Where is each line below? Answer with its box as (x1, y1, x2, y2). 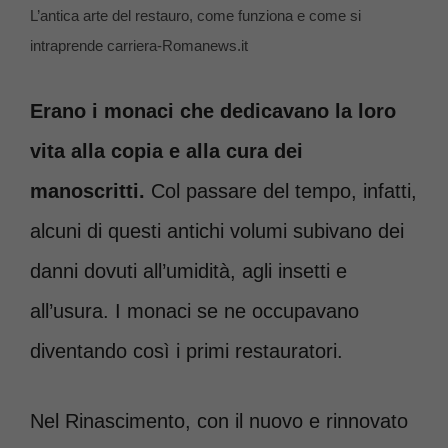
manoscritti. (30, 179, 145, 202)
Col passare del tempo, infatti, (145, 179, 417, 202)
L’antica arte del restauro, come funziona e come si (30, 6, 361, 24)
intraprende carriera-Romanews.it (30, 36, 248, 54)
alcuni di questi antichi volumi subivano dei (30, 219, 404, 242)
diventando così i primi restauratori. (30, 339, 343, 362)
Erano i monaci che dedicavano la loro (30, 99, 396, 122)
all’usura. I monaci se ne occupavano (30, 299, 359, 322)
